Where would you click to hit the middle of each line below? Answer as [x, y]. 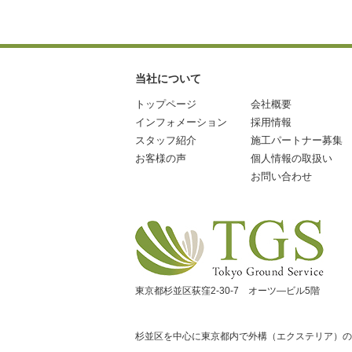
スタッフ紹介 [166, 140]
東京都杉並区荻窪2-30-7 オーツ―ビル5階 [227, 291]
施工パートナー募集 [297, 140]
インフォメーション [181, 122]
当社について [168, 79]
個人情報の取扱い [291, 158]
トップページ [166, 104]
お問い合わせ [281, 176]
